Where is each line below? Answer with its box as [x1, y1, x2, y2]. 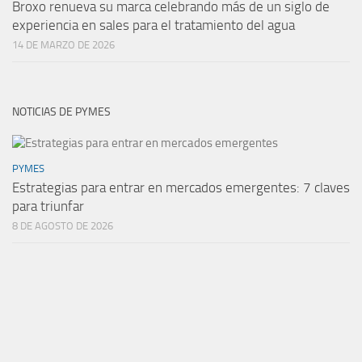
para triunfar [12, 197, 84, 214]
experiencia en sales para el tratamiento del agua [12, 16, 295, 33]
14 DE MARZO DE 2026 [12, 38, 115, 51]
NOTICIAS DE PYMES [12, 104, 111, 119]
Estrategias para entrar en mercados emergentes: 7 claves [12, 179, 350, 196]
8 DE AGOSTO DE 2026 [12, 219, 113, 232]
